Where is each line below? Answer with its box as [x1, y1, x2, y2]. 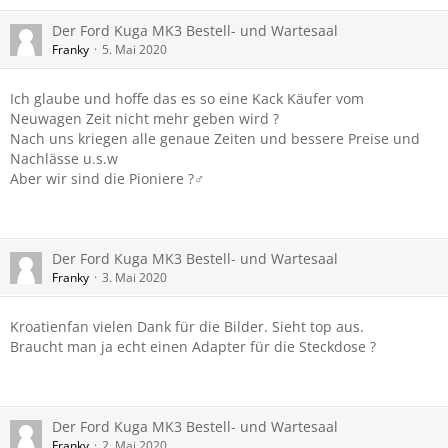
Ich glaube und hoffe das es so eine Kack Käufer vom [10, 89, 364, 108]
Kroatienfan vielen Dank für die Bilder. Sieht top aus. [10, 317, 364, 336]
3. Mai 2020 [102, 269, 167, 286]
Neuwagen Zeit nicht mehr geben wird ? [10, 109, 279, 128]
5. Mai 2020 [102, 41, 167, 58]
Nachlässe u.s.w [10, 149, 118, 168]
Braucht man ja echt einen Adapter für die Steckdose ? [10, 337, 376, 356]
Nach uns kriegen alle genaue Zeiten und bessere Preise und [10, 129, 420, 148]
